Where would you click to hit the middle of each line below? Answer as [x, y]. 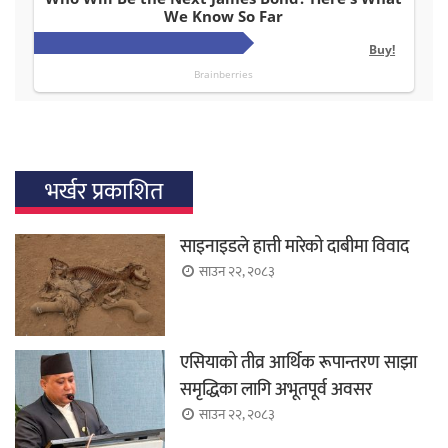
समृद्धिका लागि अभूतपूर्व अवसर [276, 389]
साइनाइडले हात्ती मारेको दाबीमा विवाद [294, 246]
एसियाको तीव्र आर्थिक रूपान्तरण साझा [298, 362]
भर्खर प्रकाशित [104, 191]
